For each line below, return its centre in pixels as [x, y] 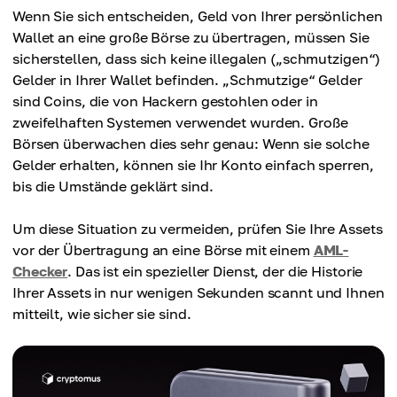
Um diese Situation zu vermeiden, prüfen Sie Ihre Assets [198, 229]
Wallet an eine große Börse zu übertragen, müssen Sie [191, 37]
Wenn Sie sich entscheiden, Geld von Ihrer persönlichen [198, 16]
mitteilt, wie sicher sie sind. [102, 314]
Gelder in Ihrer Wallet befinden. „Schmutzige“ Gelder [187, 80]
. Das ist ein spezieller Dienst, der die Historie [215, 271]
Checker [40, 271]
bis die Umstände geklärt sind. [113, 186]
